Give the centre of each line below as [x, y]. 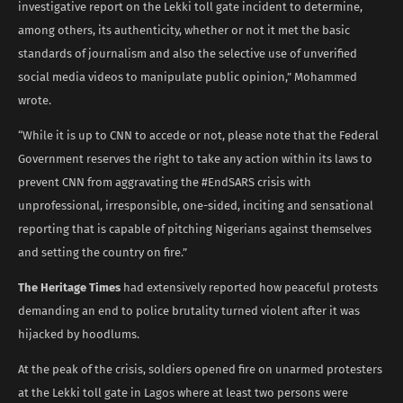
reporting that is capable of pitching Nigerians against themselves [195, 228]
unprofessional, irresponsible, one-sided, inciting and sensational [196, 205]
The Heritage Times [69, 287]
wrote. [35, 100]
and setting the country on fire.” [103, 252]
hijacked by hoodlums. [79, 334]
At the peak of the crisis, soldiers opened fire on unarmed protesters [200, 369]
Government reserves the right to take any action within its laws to [195, 158]
